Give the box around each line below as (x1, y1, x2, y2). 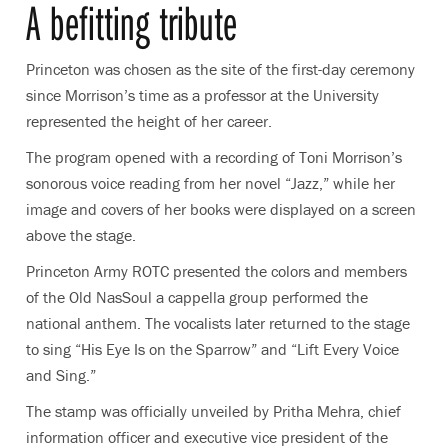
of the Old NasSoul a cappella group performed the (26, 286, 368, 307)
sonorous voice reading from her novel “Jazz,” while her (26, 172, 395, 193)
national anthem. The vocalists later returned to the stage (26, 312, 410, 333)
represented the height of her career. (26, 110, 272, 131)
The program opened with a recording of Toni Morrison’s (26, 146, 402, 167)
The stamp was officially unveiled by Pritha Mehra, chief (26, 400, 401, 421)
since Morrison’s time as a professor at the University (26, 84, 379, 105)
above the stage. (26, 224, 136, 245)
